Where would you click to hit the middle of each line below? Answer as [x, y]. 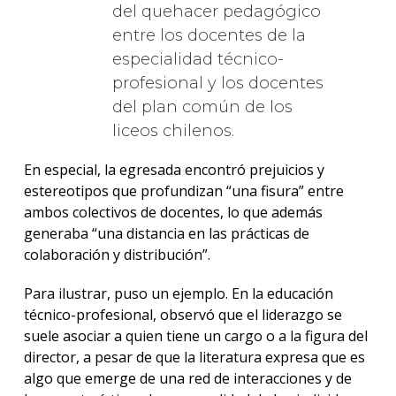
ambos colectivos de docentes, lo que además [173, 212]
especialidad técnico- [198, 59]
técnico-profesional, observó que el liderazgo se [183, 315]
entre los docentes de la [209, 35]
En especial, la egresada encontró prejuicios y [174, 169]
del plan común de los [202, 107]
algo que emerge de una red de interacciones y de [187, 379]
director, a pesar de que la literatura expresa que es [194, 358]
